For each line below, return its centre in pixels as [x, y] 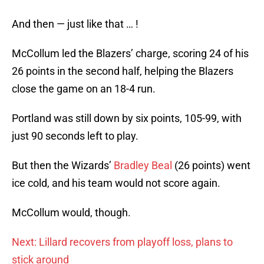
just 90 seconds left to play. [75, 136]
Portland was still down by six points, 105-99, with [127, 118]
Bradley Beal [143, 166]
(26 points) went [211, 166]
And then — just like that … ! [75, 24]
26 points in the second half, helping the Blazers [123, 71]
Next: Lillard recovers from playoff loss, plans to [122, 242]
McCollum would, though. [71, 213]
